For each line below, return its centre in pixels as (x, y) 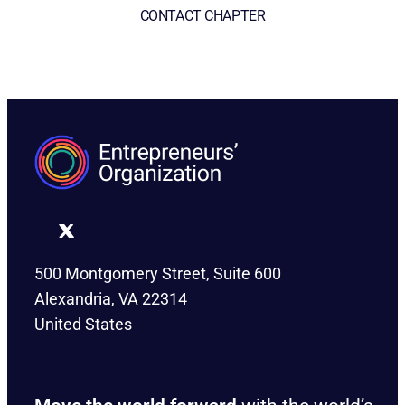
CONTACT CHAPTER (202, 16)
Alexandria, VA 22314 (111, 299)
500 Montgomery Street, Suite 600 (158, 274)
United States (83, 325)
